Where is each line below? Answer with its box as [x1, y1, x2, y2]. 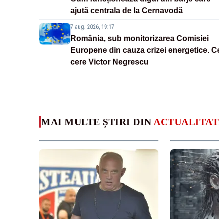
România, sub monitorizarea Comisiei [70, 34, 209, 43]
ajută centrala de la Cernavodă [70, 6, 183, 15]
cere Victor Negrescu [70, 58, 149, 66]
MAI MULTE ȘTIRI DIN [41, 116, 153, 128]
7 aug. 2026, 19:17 [70, 23, 114, 31]
